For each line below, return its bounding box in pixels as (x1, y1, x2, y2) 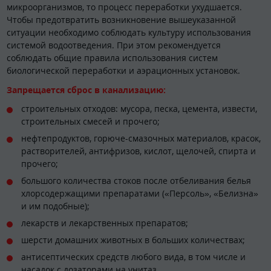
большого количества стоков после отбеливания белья (21, 175, 251, 187)
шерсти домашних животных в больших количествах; (21, 234, 245, 246)
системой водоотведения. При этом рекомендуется (7, 39, 221, 51)
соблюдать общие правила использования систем (7, 52, 218, 64)
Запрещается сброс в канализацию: (7, 83, 166, 96)
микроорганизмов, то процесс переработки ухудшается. (7, 1, 242, 13)
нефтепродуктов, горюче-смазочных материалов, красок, (21, 132, 261, 145)
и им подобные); (21, 200, 90, 212)
